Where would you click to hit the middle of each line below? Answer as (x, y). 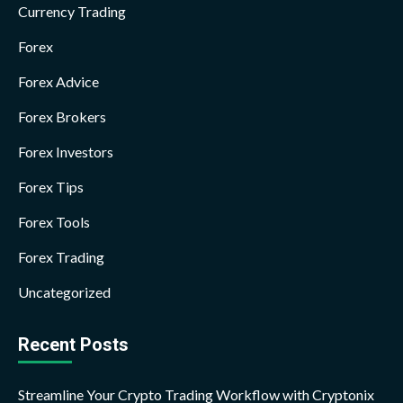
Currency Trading (72, 12)
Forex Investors (66, 152)
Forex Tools (54, 222)
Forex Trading (61, 257)
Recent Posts (73, 345)
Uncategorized (64, 292)
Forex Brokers (62, 117)
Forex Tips (51, 187)
